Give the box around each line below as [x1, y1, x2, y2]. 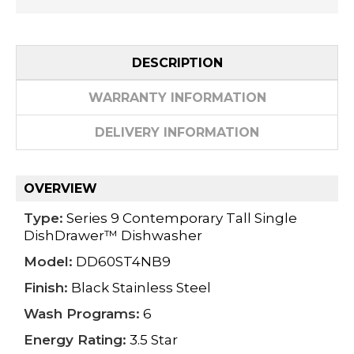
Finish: [24, 280, 68, 296]
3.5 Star [126, 332, 178, 348]
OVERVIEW [24, 181, 97, 197]
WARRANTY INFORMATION [88, 89, 266, 105]
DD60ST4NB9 [73, 254, 171, 270]
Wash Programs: [24, 306, 140, 322]
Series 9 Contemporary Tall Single [63, 210, 297, 227]
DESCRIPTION [131, 55, 223, 70]
